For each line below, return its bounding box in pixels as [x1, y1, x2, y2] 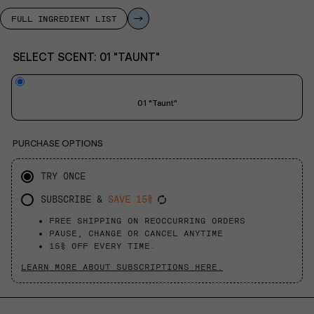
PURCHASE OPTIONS [13, 138, 103, 149]
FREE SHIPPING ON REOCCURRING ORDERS [49, 215, 245, 226]
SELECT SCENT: [13, 50, 100, 64]
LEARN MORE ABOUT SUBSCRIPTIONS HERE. [21, 261, 223, 272]
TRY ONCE [41, 171, 86, 182]
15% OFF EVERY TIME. [49, 240, 156, 251]
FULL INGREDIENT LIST [11, 14, 117, 25]
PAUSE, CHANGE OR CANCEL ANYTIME [49, 228, 223, 238]
